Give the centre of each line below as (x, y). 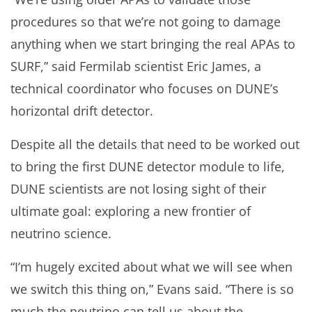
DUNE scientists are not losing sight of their (138, 188)
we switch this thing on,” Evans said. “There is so (152, 289)
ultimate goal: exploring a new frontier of (131, 211)
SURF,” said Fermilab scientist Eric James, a (136, 66)
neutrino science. (61, 233)
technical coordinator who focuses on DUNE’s (145, 88)
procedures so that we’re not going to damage (146, 21)
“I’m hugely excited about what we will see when (151, 266)
